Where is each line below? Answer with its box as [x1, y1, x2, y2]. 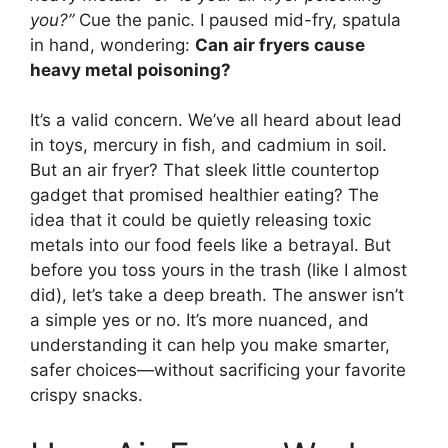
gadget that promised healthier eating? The [30, 185, 379, 206]
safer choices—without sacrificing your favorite [30, 360, 406, 381]
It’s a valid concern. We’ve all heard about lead [30, 110, 402, 131]
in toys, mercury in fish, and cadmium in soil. [30, 135, 387, 156]
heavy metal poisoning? [30, 59, 231, 80]
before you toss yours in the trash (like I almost [30, 260, 407, 281]
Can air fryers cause [195, 34, 365, 55]
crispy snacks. [30, 385, 143, 406]
